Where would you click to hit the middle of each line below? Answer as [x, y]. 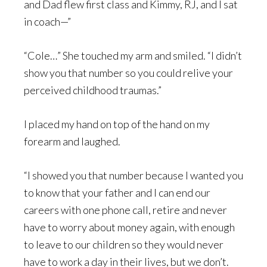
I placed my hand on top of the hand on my [117, 124]
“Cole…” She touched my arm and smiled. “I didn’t [133, 55]
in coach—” [47, 21]
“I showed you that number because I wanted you [133, 175]
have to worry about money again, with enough [129, 227]
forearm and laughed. [72, 141]
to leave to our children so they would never [124, 244]
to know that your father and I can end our [117, 193]
